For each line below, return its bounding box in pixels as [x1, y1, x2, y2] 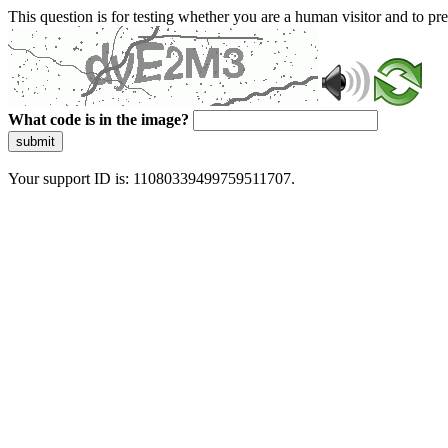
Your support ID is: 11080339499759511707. [8, 170, 295, 187]
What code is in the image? [8, 111, 189, 128]
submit [16, 134, 55, 149]
